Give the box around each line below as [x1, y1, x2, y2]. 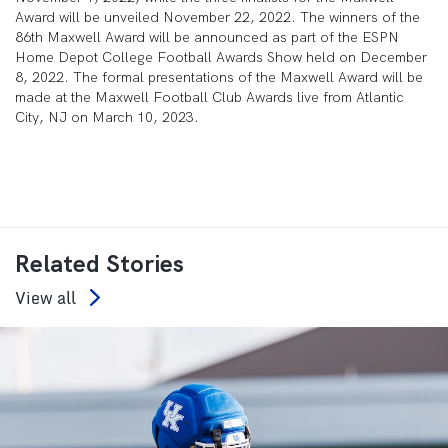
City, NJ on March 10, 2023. [15, 108, 199, 126]
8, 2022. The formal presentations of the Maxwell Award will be [15, 68, 423, 86]
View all [15, 284, 76, 311]
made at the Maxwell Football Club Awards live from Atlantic [15, 88, 404, 106]
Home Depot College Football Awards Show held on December [15, 48, 427, 66]
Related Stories [15, 248, 184, 279]
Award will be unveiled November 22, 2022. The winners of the [15, 8, 420, 26]
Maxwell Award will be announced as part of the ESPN [47, 28, 399, 46]
